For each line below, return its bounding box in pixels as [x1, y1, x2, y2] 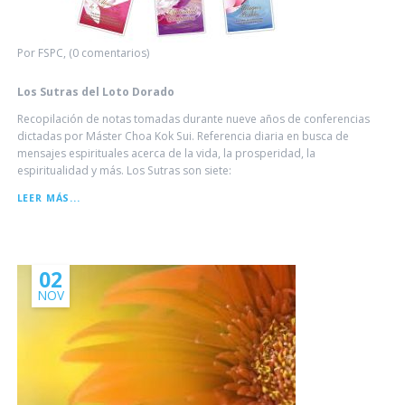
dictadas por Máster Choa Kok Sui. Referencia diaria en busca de [16, 128, 349, 145]
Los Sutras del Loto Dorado [16, 84, 174, 100]
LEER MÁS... [16, 192, 80, 205]
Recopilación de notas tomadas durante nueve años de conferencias [16, 111, 370, 127]
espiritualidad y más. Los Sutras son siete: [16, 163, 231, 179]
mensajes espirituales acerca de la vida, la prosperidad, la [16, 146, 316, 162]
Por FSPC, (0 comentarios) [16, 45, 149, 61]
